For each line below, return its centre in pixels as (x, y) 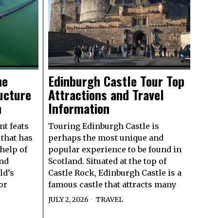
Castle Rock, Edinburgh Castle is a (115, 173)
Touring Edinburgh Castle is (103, 126)
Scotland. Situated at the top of (107, 161)
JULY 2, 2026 (68, 199)
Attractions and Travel (106, 94)
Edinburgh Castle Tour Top (116, 81)
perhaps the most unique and (106, 137)
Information (80, 108)
